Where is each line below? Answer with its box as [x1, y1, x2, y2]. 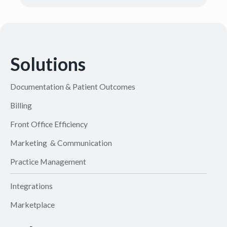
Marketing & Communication [10, 138, 112, 148]
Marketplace [10, 200, 55, 210]
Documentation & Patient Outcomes [10, 82, 135, 92]
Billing [10, 100, 32, 110]
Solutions [10, 53, 86, 75]
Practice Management [10, 157, 86, 167]
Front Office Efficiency [10, 119, 88, 129]
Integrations [10, 181, 53, 191]
